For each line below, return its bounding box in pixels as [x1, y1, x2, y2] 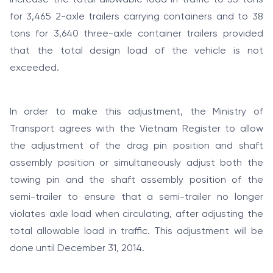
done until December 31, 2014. [10, 243, 144, 254]
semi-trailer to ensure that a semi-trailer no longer [10, 192, 263, 203]
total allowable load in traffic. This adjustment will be [10, 226, 263, 237]
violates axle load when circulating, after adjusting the [10, 209, 263, 220]
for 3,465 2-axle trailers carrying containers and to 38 [10, 12, 263, 23]
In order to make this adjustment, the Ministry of [10, 107, 263, 118]
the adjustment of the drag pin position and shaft [10, 141, 263, 152]
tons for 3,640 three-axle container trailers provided [10, 29, 263, 40]
